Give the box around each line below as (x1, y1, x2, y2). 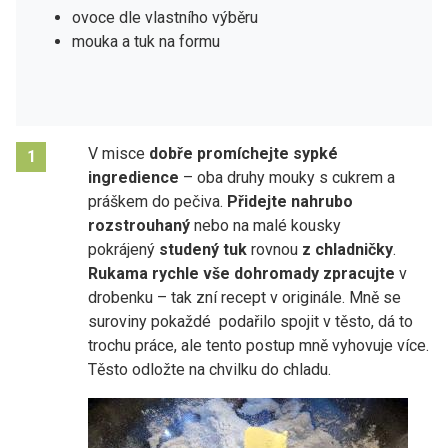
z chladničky (302, 239, 393, 259)
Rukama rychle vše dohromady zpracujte (88, 263, 395, 283)
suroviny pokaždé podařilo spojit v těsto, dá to (88, 311, 413, 331)
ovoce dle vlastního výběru (72, 7, 258, 27)
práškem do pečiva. (88, 191, 227, 211)
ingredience (88, 167, 179, 187)
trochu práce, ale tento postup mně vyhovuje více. (88, 335, 429, 355)
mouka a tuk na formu (72, 31, 220, 51)
